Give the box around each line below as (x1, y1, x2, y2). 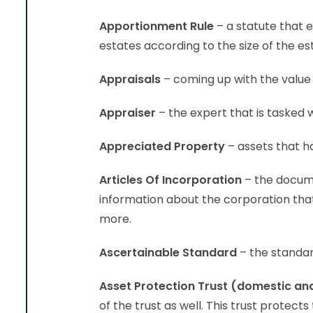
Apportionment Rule (99, 18, 217, 34)
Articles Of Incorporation (99, 172, 242, 188)
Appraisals (99, 71, 161, 87)
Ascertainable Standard (99, 245, 237, 261)
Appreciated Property (99, 138, 225, 154)
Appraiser (99, 105, 159, 121)
